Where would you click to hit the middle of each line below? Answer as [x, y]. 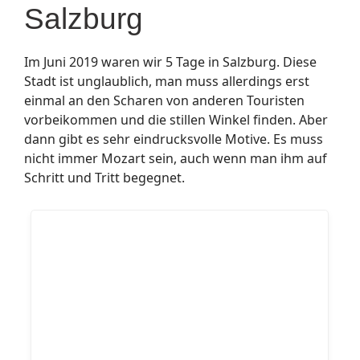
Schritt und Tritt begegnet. [104, 178]
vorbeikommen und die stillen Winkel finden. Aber [176, 120]
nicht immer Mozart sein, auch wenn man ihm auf [176, 158]
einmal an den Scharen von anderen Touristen [164, 100]
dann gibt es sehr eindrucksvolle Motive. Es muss [174, 139]
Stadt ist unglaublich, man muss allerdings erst [167, 81]
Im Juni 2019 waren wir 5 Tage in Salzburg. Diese [170, 62]
